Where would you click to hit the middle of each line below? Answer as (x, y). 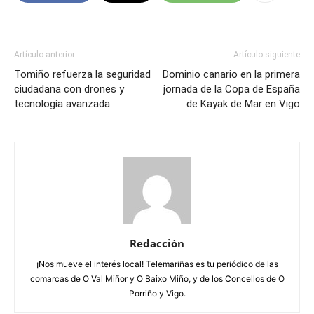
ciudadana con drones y (69, 89)
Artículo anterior (45, 54)
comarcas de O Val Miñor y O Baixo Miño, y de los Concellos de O (157, 278)
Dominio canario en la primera (231, 74)
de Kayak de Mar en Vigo (243, 103)
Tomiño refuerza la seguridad (82, 74)
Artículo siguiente (267, 54)
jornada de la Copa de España (232, 89)
